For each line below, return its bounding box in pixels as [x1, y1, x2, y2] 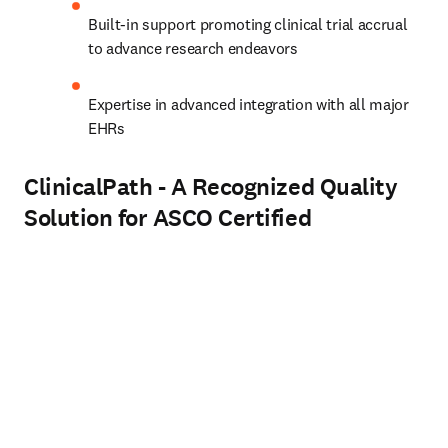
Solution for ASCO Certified [24, 202, 312, 234]
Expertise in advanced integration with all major [88, 94, 409, 114]
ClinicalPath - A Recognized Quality [24, 171, 398, 203]
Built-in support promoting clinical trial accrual [88, 14, 408, 34]
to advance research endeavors [88, 38, 306, 58]
